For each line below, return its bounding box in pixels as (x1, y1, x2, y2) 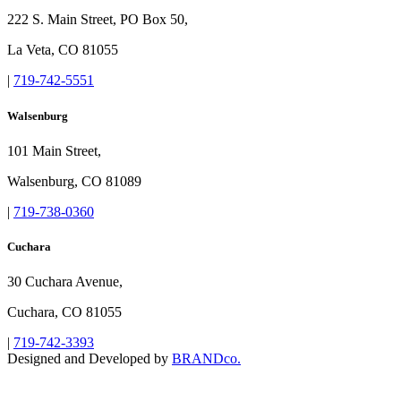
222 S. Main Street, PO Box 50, (7, 12, 188, 28)
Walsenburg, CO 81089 (7, 173, 141, 189)
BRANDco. (172, 351, 241, 367)
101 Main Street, (7, 142, 101, 158)
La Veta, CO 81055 (7, 42, 118, 58)
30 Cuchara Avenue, (7, 274, 123, 290)
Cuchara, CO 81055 (7, 304, 122, 320)
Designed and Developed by (7, 351, 172, 367)
